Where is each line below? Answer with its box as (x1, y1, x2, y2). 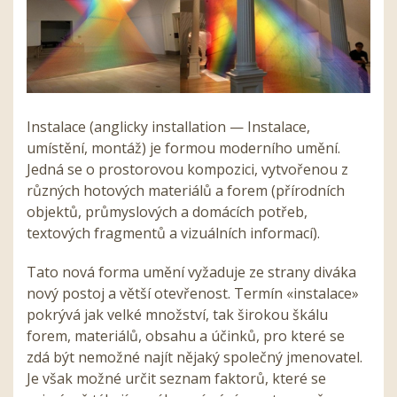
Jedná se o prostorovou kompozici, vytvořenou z (27, 160, 348, 180)
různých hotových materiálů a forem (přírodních (27, 181, 345, 201)
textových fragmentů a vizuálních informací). (27, 223, 320, 244)
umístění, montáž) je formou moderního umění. (27, 138, 340, 159)
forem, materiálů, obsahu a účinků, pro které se (27, 326, 345, 346)
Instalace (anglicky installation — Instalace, (27, 117, 310, 137)
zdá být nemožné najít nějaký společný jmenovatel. (27, 347, 362, 368)
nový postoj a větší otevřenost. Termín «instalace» (27, 284, 359, 304)
